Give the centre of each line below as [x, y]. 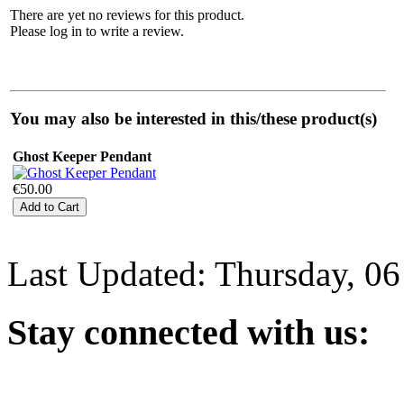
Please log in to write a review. [97, 31]
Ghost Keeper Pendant [82, 156]
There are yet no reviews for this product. [127, 14]
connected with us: [222, 332]
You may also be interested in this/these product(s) [193, 118]
